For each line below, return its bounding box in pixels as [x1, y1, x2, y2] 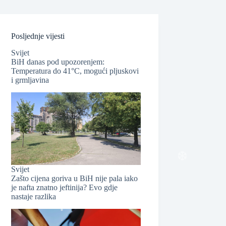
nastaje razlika [11, 192, 56, 201]
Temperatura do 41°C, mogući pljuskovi [11, 66, 139, 75]
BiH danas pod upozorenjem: [11, 57, 105, 66]
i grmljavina [11, 75, 49, 84]
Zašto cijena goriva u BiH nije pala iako [11, 174, 138, 183]
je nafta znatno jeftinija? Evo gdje [11, 183, 118, 192]
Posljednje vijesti [11, 32, 65, 40]
